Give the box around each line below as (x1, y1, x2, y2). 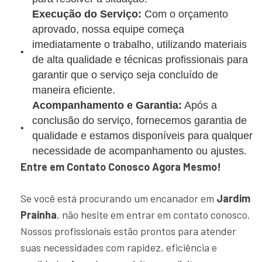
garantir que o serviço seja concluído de (32, 69, 218, 81)
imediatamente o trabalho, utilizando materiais (32, 39, 247, 50)
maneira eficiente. (32, 84, 115, 96)
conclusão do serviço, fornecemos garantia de (32, 115, 247, 126)
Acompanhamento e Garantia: (32, 99, 182, 111)
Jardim (216, 192, 250, 205)
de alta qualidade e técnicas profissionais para (32, 54, 248, 65)
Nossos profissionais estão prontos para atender (20, 225, 236, 237)
